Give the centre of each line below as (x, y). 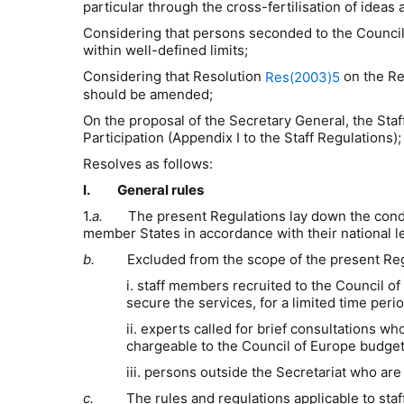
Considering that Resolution (172, 77)
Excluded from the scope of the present (237, 260)
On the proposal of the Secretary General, (216, 121)
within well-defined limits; (165, 50)
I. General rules (143, 190)
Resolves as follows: (148, 164)
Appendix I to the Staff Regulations (283, 138)
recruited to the (282, 286)
